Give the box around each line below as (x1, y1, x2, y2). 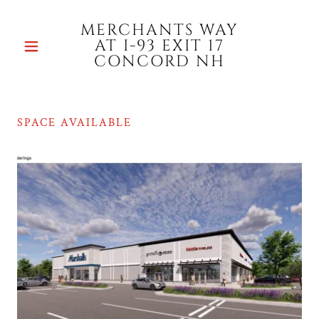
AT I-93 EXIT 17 (95, 36, 224, 56)
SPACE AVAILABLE (17, 115, 132, 130)
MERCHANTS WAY (80, 20, 239, 41)
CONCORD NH (94, 51, 225, 72)
